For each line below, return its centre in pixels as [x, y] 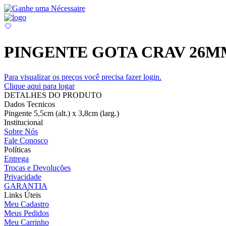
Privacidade [23, 177]
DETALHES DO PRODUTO [53, 95]
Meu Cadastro [26, 204]
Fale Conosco [26, 140]
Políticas [17, 149]
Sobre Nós [21, 131]
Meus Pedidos [26, 213]
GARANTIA [26, 186]
